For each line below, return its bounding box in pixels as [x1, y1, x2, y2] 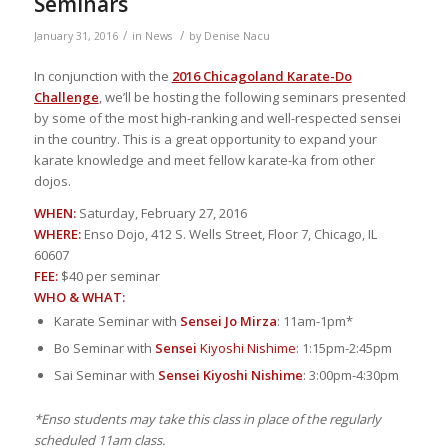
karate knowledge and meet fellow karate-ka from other [33, 150, 375, 169]
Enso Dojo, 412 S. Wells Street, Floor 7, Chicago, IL [80, 224, 377, 243]
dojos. [33, 171, 71, 190]
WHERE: [33, 224, 81, 243]
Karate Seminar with [53, 311, 180, 330]
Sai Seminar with [53, 365, 158, 384]
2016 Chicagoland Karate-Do [171, 66, 352, 85]
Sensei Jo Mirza [179, 311, 277, 330]
